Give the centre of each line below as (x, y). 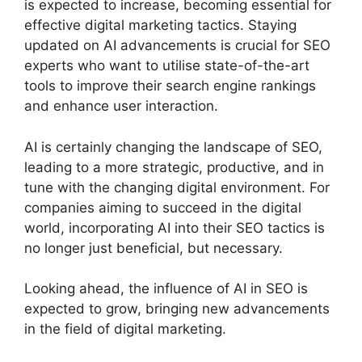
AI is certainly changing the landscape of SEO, (173, 147)
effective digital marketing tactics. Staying (160, 25)
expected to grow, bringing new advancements (177, 309)
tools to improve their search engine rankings (170, 86)
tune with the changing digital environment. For (177, 187)
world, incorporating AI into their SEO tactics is (175, 227)
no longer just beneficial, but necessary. (154, 248)
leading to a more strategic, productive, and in (174, 167)
